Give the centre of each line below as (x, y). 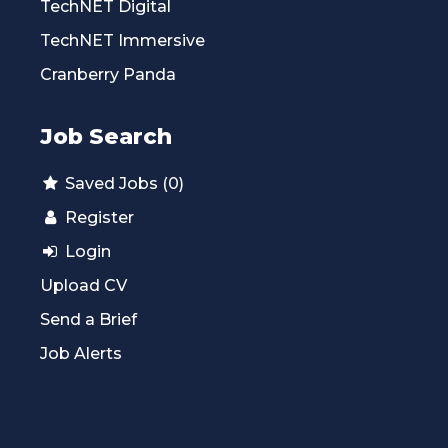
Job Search (106, 136)
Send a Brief (88, 319)
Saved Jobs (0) (124, 183)
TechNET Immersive (122, 40)
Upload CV (83, 285)
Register (97, 217)
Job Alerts (81, 353)
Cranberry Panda (108, 74)
